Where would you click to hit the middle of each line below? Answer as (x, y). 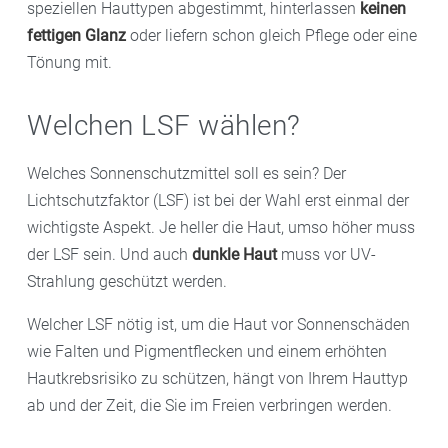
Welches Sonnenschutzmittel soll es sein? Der (186, 173)
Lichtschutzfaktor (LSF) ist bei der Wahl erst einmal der (218, 200)
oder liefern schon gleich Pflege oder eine (271, 35)
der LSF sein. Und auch (109, 254)
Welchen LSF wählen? (164, 125)
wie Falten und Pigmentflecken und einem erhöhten (207, 351)
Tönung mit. (69, 62)
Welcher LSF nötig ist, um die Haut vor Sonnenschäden (218, 324)
